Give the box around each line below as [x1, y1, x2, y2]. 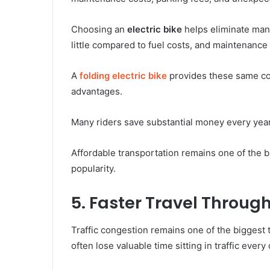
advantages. [71, 86, 122, 98]
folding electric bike [80, 70, 167, 82]
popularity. [71, 163, 116, 175]
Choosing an [71, 24, 127, 36]
